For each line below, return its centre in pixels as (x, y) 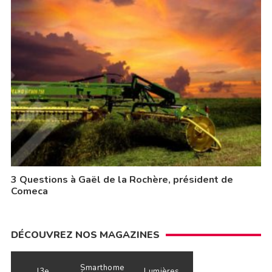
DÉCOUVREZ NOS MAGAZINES (85, 235)
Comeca (29, 192)
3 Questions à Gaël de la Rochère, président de (122, 180)
